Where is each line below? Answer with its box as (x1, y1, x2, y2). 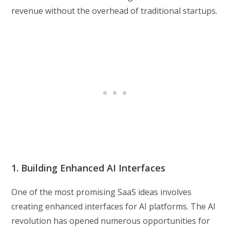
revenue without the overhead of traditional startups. (11, 5, 218, 17)
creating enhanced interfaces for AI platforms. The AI (11, 201, 216, 213)
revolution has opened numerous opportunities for (11, 215, 210, 227)
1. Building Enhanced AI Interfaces (11, 162, 166, 175)
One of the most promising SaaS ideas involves (11, 186, 192, 198)
